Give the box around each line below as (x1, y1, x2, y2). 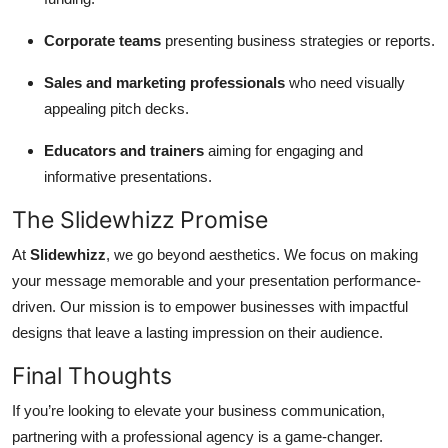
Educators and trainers (44, 141, 204, 159)
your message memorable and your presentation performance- (12, 271, 421, 289)
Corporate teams (44, 31, 161, 49)
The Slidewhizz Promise (12, 204, 268, 234)
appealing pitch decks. (44, 99, 189, 117)
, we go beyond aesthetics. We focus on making (106, 245, 418, 263)
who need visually (285, 73, 405, 91)
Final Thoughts (12, 360, 172, 390)
